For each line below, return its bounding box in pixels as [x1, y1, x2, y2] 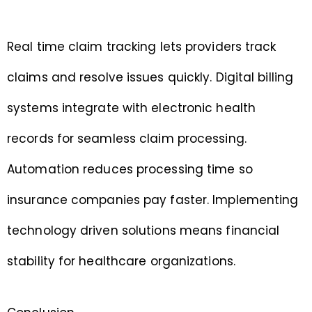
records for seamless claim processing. [7, 130, 247, 148]
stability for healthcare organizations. [7, 253, 235, 270]
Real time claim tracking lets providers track [7, 38, 276, 56]
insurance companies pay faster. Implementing [7, 192, 299, 209]
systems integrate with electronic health [7, 100, 256, 117]
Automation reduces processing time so [7, 161, 253, 178]
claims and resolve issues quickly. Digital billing [7, 69, 294, 86]
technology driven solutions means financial [7, 222, 280, 240]
